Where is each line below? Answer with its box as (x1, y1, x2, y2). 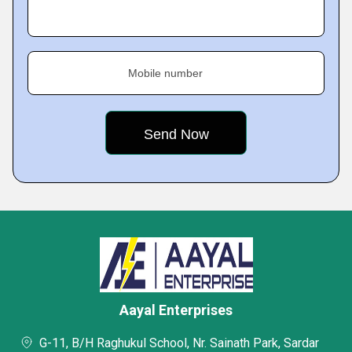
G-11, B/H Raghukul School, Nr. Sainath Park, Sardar (39, 335, 319, 350)
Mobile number (128, 67, 203, 79)
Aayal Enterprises (119, 302, 233, 318)
